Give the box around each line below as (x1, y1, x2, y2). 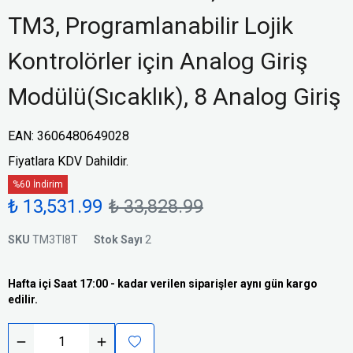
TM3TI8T (32, 233, 78, 246)
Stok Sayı (94, 233, 143, 246)
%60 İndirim (13, 179, 63, 190)
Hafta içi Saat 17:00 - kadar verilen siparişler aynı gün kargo (8, 277, 318, 290)
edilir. (8, 293, 38, 306)
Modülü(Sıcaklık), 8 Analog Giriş (8, 83, 340, 110)
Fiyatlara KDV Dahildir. (8, 154, 128, 169)
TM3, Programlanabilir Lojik (8, 12, 293, 39)
